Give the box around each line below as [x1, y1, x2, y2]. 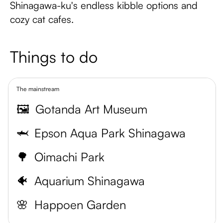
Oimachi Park [34, 149, 105, 164]
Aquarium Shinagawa [34, 173, 145, 188]
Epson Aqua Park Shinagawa [34, 125, 186, 140]
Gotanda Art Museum [35, 102, 147, 116]
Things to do [10, 47, 98, 67]
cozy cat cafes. [10, 13, 74, 25]
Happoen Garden [34, 197, 126, 212]
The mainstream [16, 85, 59, 93]
